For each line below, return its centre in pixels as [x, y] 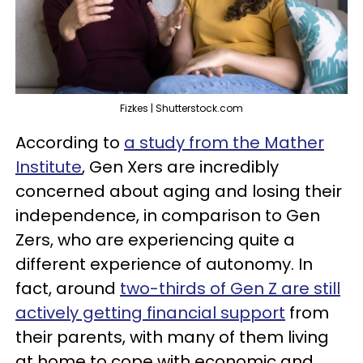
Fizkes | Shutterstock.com [181, 108]
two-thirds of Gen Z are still [230, 288]
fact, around [68, 288]
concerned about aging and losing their [179, 191]
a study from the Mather [224, 143]
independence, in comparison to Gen [168, 216]
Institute [49, 167]
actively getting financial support [150, 313]
